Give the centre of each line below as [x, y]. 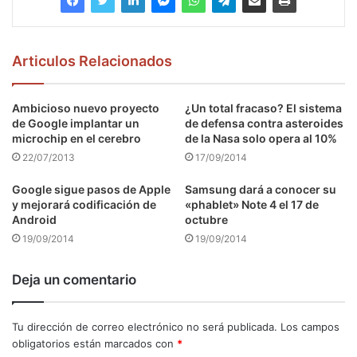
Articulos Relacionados [92, 61]
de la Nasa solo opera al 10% [261, 139]
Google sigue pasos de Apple [91, 190]
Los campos [310, 327]
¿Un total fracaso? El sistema [263, 108]
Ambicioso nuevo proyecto [86, 108]
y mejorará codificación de [84, 205]
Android [34, 220]
